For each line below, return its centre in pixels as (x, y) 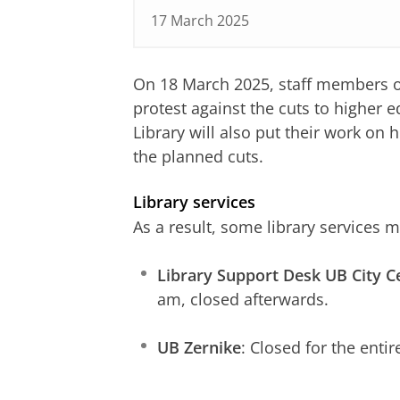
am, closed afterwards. (243, 299)
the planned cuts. (198, 157)
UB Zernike (199, 347)
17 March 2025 (200, 21)
